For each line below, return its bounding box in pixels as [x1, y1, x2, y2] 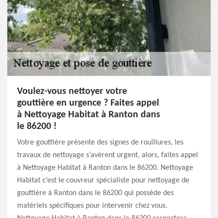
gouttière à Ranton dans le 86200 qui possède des [17, 189, 174, 197]
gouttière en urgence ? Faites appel [17, 98, 159, 108]
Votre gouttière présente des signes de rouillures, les [17, 139, 183, 146]
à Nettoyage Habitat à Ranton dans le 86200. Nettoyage [17, 164, 193, 172]
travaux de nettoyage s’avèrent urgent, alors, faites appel [17, 151, 198, 159]
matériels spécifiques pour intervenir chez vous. [17, 202, 167, 210]
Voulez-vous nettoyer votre [17, 87, 127, 96]
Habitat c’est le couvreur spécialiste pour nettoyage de [17, 177, 189, 184]
